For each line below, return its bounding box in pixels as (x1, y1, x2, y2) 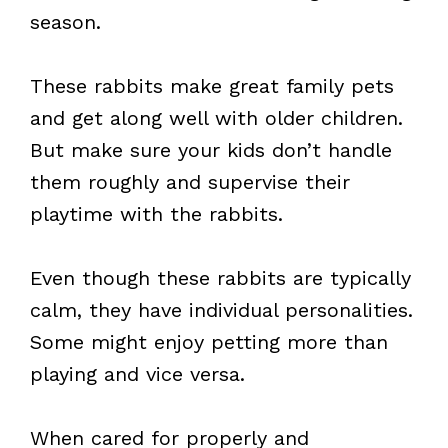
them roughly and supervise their (30, 170, 350, 194)
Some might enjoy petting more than (30, 330, 388, 354)
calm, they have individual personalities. (30, 298, 413, 322)
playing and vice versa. (30, 362, 245, 386)
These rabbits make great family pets (30, 74, 394, 98)
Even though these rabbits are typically (30, 266, 411, 290)
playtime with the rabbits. (30, 202, 283, 226)
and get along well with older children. (30, 106, 403, 130)
